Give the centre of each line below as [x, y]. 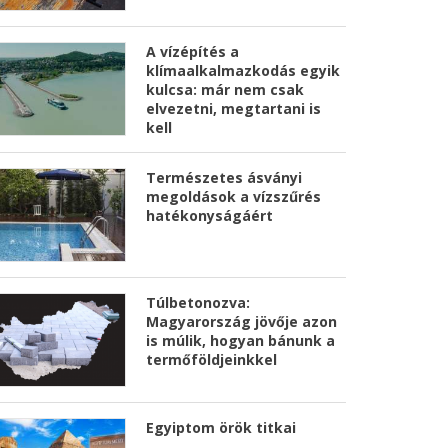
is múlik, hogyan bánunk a [240, 340]
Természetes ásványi [224, 178]
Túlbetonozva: [198, 302]
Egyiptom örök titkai [223, 427]
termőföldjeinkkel [211, 359]
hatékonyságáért [209, 216]
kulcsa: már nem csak [225, 90]
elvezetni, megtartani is [233, 109]
